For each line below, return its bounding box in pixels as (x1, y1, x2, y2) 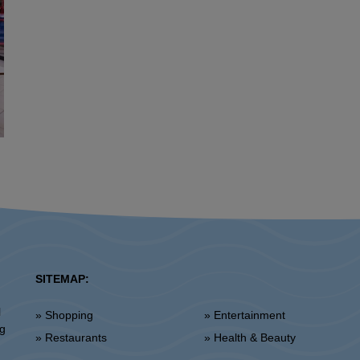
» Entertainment (213, 309, 285, 321)
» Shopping (44, 309, 93, 321)
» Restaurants (44, 331, 107, 344)
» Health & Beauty (213, 331, 296, 344)
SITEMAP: (35, 272, 89, 285)
